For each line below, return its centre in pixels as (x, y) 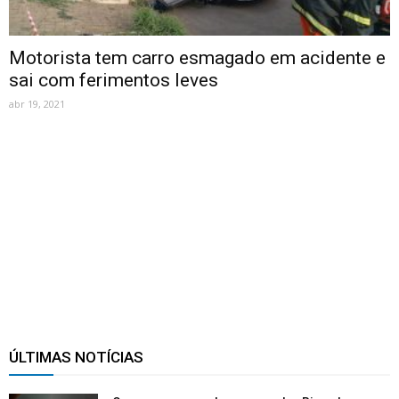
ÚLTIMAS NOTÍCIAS (76, 358)
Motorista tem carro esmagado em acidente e (197, 58)
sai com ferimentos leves (114, 81)
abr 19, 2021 (37, 104)
